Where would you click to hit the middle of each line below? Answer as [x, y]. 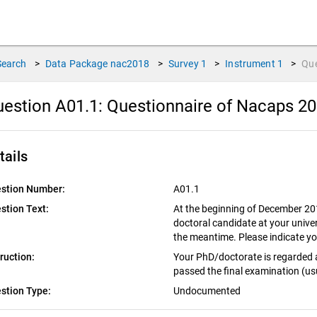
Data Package [76, 64]
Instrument [250, 64]
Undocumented [208, 291]
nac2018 [130, 64]
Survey [183, 64]
